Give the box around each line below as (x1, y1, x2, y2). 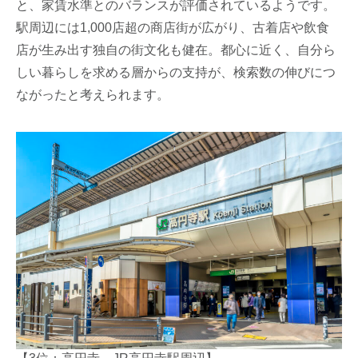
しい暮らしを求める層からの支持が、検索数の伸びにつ (16, 65, 336, 79)
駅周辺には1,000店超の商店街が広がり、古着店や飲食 (16, 20, 330, 34)
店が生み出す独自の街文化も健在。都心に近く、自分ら (16, 42, 336, 57)
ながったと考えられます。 (16, 87, 170, 101)
